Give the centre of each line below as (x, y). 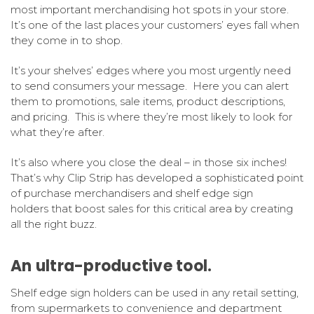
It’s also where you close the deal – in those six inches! (150, 163)
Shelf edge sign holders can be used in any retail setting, (155, 293)
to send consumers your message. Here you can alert (150, 86)
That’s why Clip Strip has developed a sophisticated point (157, 178)
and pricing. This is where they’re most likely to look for (151, 117)
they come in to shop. (67, 41)
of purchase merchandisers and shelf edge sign (132, 193)
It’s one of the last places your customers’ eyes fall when (155, 25)
